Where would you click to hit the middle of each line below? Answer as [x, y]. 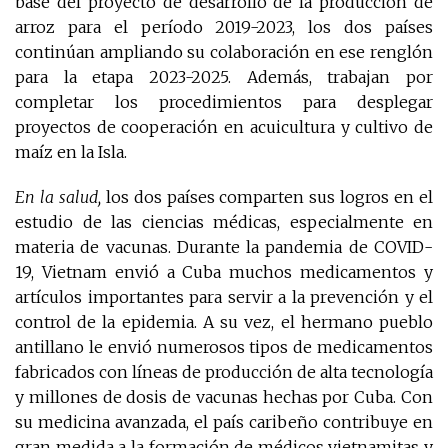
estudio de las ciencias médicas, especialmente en [224, 222]
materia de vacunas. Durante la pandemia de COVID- [224, 247]
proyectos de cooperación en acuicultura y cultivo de [224, 127]
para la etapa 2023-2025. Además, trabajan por [224, 77]
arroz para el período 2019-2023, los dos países [224, 27]
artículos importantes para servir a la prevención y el [224, 297]
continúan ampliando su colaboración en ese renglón [224, 52]
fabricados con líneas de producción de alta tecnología [224, 372]
